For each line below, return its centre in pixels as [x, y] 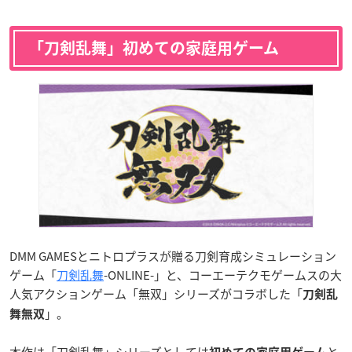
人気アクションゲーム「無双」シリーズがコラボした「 [156, 294]
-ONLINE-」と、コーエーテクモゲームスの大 [223, 275]
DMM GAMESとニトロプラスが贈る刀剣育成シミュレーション [173, 257]
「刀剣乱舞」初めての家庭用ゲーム [154, 48]
